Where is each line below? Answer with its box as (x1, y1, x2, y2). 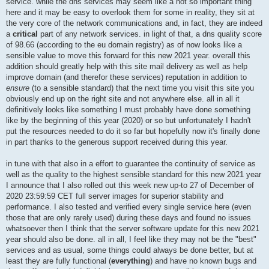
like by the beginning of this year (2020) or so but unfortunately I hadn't (6, 116, 251, 125)
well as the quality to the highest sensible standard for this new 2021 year (6, 170, 261, 180)
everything (111, 256, 150, 266)
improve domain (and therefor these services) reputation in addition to (6, 73, 247, 82)
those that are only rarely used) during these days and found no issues (6, 213, 251, 223)
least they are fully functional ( (6, 256, 111, 266)
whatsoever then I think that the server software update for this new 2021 (6, 224, 259, 234)
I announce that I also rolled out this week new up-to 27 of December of (6, 181, 254, 190)
